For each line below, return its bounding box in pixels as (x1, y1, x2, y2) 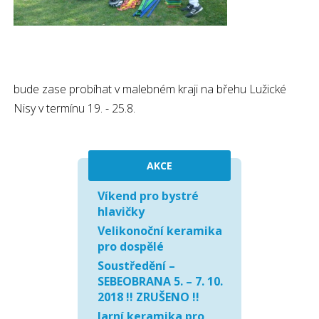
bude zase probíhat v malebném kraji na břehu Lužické (14, 81, 286, 97)
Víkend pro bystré (98, 188, 199, 204)
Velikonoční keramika (98, 223, 222, 239)
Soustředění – (98, 258, 175, 273)
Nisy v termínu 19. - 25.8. (14, 100, 135, 116)
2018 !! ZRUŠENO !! (98, 289, 199, 305)
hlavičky (98, 204, 145, 219)
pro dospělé (98, 239, 164, 254)
